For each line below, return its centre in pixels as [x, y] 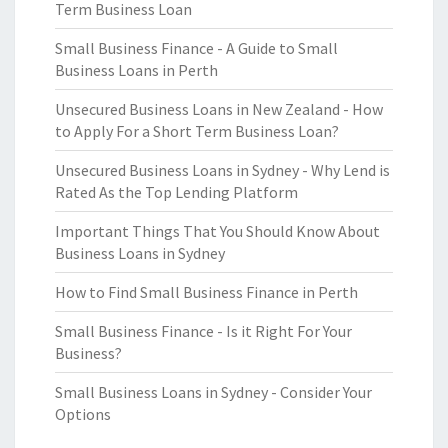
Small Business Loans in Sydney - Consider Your [213, 392]
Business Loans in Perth [136, 70]
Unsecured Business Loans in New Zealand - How [219, 109]
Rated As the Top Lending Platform [176, 192]
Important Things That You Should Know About [217, 231]
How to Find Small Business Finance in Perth [206, 292]
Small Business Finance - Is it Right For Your [203, 331]
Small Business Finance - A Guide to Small [196, 48]
